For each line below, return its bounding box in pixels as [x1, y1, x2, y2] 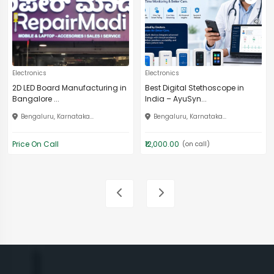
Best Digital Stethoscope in [145, 82, 244, 93]
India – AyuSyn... [145, 93, 207, 104]
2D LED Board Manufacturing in [12, 82, 127, 93]
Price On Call [12, 138, 59, 149]
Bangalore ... [12, 93, 59, 104]
